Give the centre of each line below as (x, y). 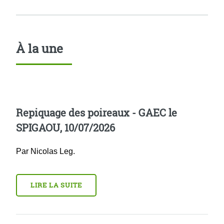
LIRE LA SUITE (56, 185)
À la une (39, 48)
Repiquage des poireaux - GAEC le (96, 112)
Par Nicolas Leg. (45, 151)
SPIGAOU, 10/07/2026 (65, 127)
